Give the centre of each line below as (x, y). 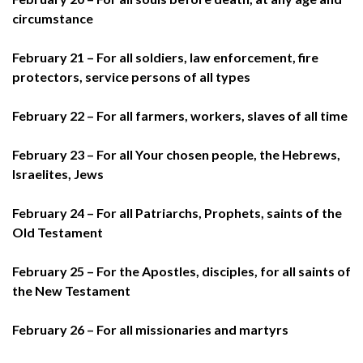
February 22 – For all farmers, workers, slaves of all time (180, 115)
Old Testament (58, 232)
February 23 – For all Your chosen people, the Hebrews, (176, 154)
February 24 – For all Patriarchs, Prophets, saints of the (177, 212)
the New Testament (71, 290)
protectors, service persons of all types (131, 76)
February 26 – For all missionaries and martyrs (150, 329)
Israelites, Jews (58, 173)
